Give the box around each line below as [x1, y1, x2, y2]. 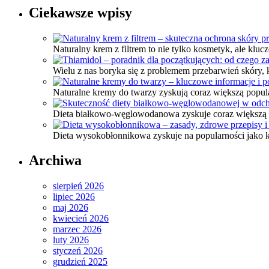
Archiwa [29, 153, 82, 169]
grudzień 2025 [53, 256, 107, 267]
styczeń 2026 [53, 246, 103, 256]
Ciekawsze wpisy [29, 4, 132, 20]
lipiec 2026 [53, 192, 95, 202]
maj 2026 [53, 202, 88, 213]
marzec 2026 [53, 224, 101, 235]
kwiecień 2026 [53, 213, 109, 224]
